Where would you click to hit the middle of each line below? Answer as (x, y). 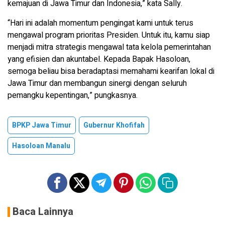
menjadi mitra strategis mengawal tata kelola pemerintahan (109, 47)
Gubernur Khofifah (114, 125)
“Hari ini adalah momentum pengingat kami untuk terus (100, 23)
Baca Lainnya (43, 211)
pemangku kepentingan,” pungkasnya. (74, 95)
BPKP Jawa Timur (42, 125)
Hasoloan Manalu (41, 146)
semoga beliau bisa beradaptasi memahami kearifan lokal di (111, 71)
